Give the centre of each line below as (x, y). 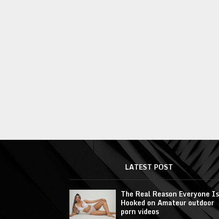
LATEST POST (149, 167)
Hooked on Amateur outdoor (167, 203)
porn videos (140, 211)
